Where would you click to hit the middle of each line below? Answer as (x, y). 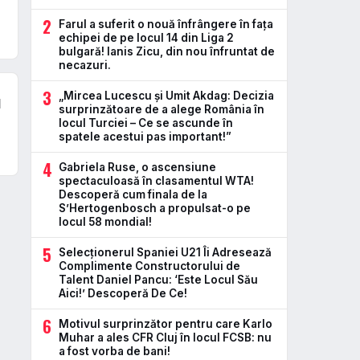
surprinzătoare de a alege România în (162, 109)
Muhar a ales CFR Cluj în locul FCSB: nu (165, 337)
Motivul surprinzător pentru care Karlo (166, 324)
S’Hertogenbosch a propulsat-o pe (155, 208)
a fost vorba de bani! (115, 351)
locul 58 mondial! (105, 222)
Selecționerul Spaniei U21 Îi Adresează (165, 252)
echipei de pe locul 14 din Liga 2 (146, 38)
